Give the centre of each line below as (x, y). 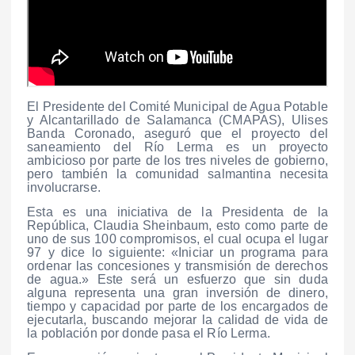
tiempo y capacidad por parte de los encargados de (177, 307)
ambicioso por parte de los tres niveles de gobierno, (177, 161)
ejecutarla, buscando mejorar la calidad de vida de (177, 320)
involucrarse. (64, 188)
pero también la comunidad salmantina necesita (177, 174)
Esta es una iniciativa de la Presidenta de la (177, 212)
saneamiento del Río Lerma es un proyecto (177, 147)
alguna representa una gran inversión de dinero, (177, 293)
